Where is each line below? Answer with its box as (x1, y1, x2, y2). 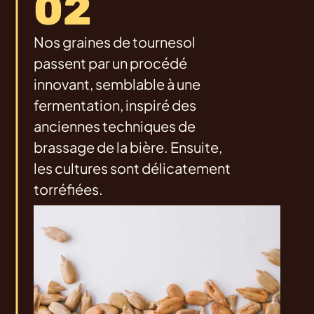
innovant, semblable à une (34, 74, 200, 93)
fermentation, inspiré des (34, 95, 196, 114)
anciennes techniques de (34, 116, 196, 135)
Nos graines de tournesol (34, 32, 196, 50)
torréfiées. (34, 179, 103, 198)
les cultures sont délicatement (34, 158, 231, 177)
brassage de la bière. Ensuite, (34, 137, 222, 156)
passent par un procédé (34, 53, 187, 71)
